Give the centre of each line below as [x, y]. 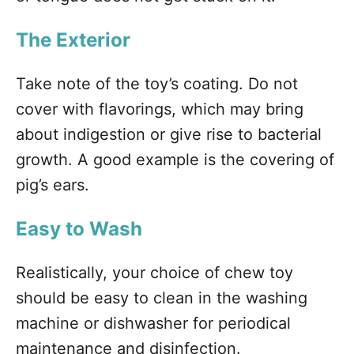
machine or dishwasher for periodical [153, 323]
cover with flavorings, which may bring [160, 109]
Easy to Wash [79, 229]
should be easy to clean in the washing [162, 298]
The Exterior [73, 40]
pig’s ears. [53, 185]
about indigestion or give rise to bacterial [169, 134]
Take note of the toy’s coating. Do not [157, 84]
